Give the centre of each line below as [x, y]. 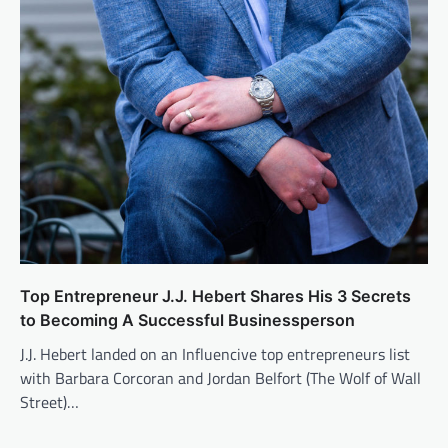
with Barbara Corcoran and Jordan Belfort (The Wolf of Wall [220, 378]
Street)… [49, 402]
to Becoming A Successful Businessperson [187, 320]
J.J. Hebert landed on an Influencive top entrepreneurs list [215, 354]
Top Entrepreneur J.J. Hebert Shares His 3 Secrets [215, 296]
